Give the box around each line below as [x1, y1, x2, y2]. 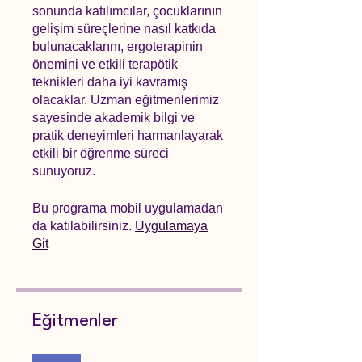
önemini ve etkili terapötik [32, 57, 178, 71]
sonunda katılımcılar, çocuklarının [32, 4, 222, 18]
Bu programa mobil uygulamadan [32, 201, 223, 215]
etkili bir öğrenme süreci [32, 146, 169, 160]
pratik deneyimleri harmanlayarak [32, 128, 223, 142]
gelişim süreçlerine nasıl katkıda [32, 22, 216, 36]
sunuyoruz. [32, 164, 95, 178]
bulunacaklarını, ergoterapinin [32, 40, 203, 53]
